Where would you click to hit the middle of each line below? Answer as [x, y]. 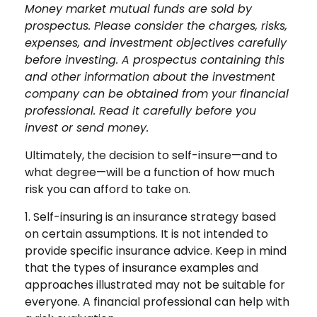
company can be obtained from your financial [157, 93]
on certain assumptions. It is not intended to [146, 234]
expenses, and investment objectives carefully [156, 42]
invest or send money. [87, 127]
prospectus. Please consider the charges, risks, [156, 25]
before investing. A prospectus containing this [155, 59]
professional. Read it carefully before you [140, 110]
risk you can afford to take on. [108, 189]
